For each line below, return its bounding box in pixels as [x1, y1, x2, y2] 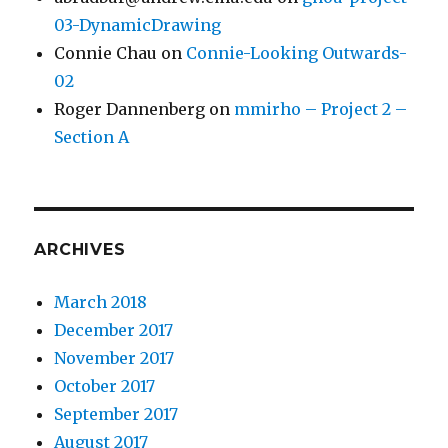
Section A [54, 126, 130, 147]
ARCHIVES [34, 239, 126, 259]
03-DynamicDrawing [54, 14, 222, 35]
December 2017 [54, 319, 174, 340]
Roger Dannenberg [54, 98, 206, 119]
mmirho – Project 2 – [234, 98, 408, 119]
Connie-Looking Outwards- [186, 42, 408, 63]
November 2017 [54, 347, 175, 368]
